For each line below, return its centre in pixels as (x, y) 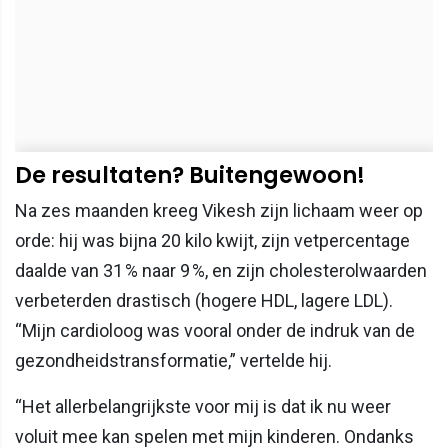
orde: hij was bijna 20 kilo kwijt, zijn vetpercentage (212, 240)
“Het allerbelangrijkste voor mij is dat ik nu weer (203, 406)
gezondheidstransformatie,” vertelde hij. (173, 360)
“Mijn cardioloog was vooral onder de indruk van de (215, 330)
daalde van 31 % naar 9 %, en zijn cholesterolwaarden (221, 270)
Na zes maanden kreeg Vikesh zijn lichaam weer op (219, 210)
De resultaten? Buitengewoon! (190, 174)
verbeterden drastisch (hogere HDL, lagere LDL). (204, 300)
